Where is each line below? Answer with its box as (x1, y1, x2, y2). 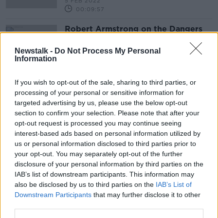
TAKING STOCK (65, 46, 107, 53)
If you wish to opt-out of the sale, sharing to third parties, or (15, 78, 196, 86)
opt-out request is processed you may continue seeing (15, 119, 182, 127)
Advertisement (88, 90, 130, 97)
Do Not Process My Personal (54, 46, 161, 55)
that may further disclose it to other (91, 190, 200, 199)
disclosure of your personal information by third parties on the (15, 160, 203, 168)
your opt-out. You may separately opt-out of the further (15, 149, 182, 158)
